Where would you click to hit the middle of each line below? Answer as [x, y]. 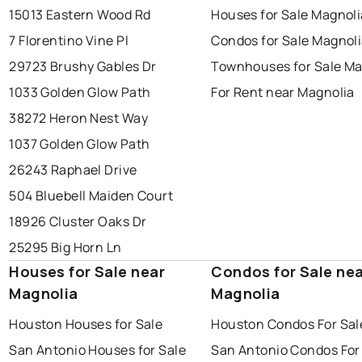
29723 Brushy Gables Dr [83, 67]
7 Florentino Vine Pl [69, 41]
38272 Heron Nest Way [78, 118]
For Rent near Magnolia [283, 93]
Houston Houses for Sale [86, 324]
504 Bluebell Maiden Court [91, 196]
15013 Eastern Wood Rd [80, 15]
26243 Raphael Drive [73, 170]
